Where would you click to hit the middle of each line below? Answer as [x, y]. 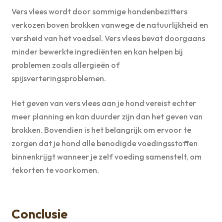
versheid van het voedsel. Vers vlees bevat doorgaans [108, 38]
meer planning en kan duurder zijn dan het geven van [107, 116]
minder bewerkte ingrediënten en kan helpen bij [97, 52]
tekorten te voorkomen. [55, 170]
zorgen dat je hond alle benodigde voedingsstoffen [104, 143]
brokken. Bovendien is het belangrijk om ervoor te [101, 130]
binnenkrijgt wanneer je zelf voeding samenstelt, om [106, 157]
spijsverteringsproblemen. [58, 79]
